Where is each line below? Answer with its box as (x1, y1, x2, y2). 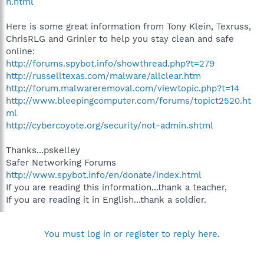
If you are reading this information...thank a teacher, (6, 182, 227, 193)
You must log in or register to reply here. (44, 229, 220, 239)
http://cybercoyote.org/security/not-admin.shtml (6, 120, 213, 131)
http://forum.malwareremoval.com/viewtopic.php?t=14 (6, 83, 239, 94)
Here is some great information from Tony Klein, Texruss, (6, 21, 251, 32)
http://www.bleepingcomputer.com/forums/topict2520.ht (6, 95, 251, 106)
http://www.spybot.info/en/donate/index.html (6, 170, 202, 180)
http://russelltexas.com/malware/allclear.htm (6, 71, 201, 81)
